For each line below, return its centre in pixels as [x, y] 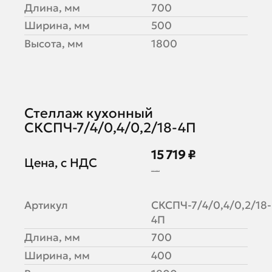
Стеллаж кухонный [88, 113]
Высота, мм [53, 44]
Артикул [46, 205]
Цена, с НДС [60, 163]
